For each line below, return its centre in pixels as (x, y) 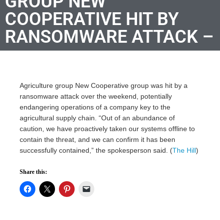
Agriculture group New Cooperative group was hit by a (104, 85)
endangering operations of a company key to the (95, 107)
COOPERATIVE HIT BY (92, 19)
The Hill (184, 150)
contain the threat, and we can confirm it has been (97, 139)
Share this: (33, 172)
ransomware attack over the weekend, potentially (96, 96)
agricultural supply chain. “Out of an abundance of (97, 118)
